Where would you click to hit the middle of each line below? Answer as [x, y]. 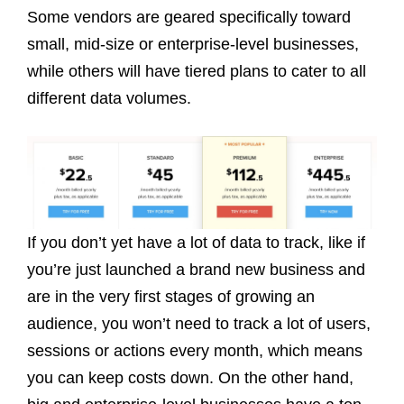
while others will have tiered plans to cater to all [197, 71]
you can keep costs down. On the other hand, [190, 377]
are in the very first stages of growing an [171, 296]
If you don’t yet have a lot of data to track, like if [196, 242]
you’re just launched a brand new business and [196, 269]
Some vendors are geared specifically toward [189, 17]
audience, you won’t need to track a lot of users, [199, 323]
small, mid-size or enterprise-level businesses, [193, 44]
